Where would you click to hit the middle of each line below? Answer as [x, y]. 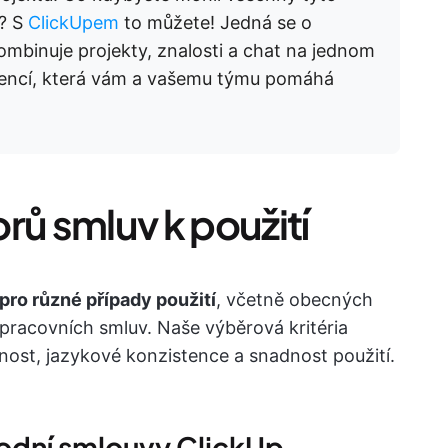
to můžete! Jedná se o [215, 22]
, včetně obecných [294, 299]
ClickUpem [73, 22]
